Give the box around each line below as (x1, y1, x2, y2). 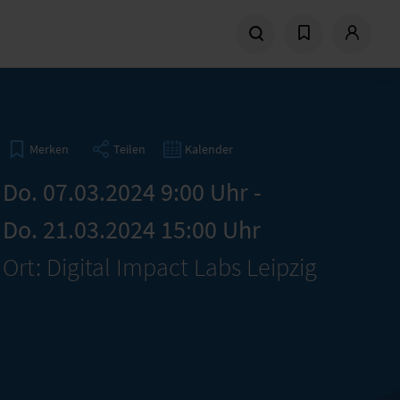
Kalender (184, 140, 233, 157)
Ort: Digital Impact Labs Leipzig (2, 251, 317, 283)
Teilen (112, 140, 146, 157)
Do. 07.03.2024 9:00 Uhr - (2, 176, 262, 208)
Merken (29, 141, 69, 157)
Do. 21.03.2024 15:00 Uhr (2, 213, 261, 246)
